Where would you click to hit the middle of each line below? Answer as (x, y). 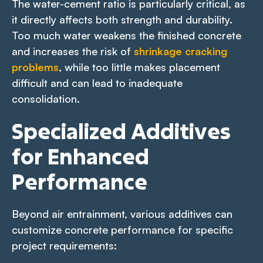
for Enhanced (80, 156)
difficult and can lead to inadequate (97, 82)
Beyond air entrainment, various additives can (122, 213)
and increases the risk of (73, 51)
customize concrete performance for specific (122, 229)
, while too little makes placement (139, 67)
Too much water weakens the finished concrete (127, 35)
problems (35, 67)
